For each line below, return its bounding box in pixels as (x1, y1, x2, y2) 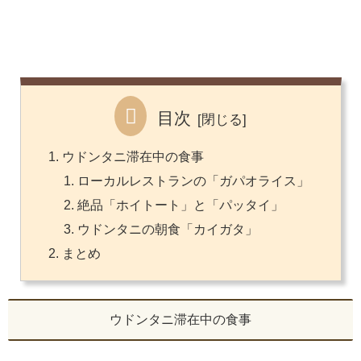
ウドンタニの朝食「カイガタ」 (77, 222, 258, 237)
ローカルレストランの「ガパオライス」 (77, 173, 309, 188)
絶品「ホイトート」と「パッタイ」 (77, 198, 284, 213)
